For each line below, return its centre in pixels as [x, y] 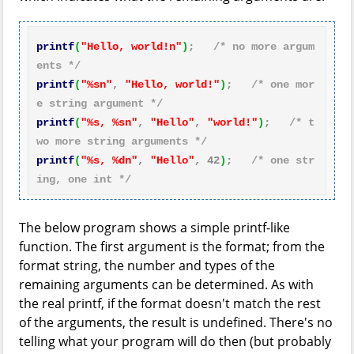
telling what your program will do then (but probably [175, 341]
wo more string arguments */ [122, 141]
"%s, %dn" [109, 160]
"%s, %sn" [109, 122]
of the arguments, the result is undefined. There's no [176, 322]
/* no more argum [264, 47]
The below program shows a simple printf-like [154, 228]
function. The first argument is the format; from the [172, 247]
